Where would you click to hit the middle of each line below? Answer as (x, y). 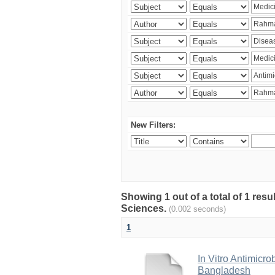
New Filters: (153, 125)
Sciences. (145, 208)
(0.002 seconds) (197, 209)
